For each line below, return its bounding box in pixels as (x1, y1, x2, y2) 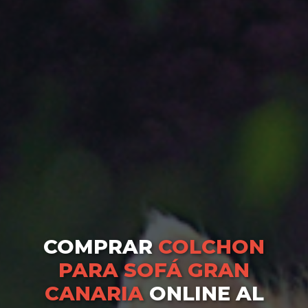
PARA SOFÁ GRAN (58, 258, 250, 283)
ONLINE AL (143, 281, 264, 306)
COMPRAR (43, 234, 158, 259)
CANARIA (44, 281, 144, 306)
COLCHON (158, 234, 265, 259)
